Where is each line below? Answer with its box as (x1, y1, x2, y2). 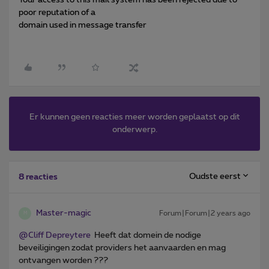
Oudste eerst (189, 172, 241, 181)
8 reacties (19, 172, 58, 181)
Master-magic (36, 208, 91, 217)
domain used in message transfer (19, 20, 147, 29)
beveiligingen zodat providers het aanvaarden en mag (19, 243, 226, 252)
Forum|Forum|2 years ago (159, 209, 250, 217)
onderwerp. (112, 125, 157, 134)
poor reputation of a (19, 8, 95, 17)
